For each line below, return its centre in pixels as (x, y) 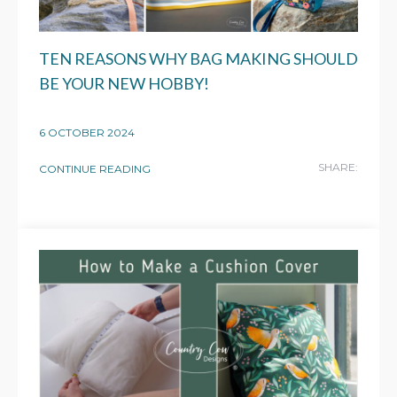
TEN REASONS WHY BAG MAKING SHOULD (198, 59)
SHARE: (338, 167)
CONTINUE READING (95, 169)
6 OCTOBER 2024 (87, 133)
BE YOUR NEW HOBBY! (124, 84)
